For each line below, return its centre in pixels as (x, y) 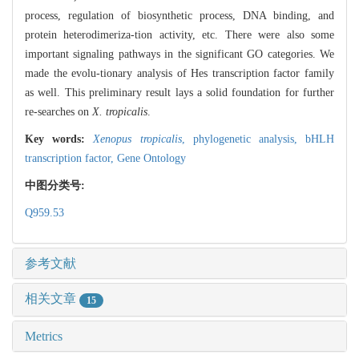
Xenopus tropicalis (137, 139)
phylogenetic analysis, (249, 139)
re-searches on (58, 112)
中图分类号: (56, 186)
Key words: (59, 139)
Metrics (44, 336)
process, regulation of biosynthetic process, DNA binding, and (179, 16)
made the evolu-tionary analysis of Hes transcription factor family (179, 74)
